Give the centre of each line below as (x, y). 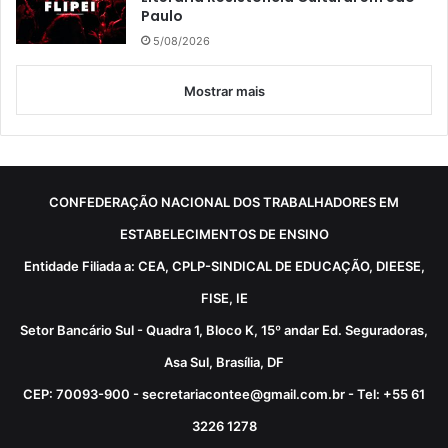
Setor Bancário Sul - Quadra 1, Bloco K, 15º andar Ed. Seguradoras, (224, 330)
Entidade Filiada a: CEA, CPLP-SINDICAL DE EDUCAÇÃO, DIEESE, (224, 266)
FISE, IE (224, 298)
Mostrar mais (224, 91)
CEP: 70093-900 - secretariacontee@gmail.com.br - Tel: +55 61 (224, 394)
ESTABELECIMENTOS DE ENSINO (224, 234)
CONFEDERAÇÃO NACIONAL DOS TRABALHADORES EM (224, 202)
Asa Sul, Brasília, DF (224, 362)
